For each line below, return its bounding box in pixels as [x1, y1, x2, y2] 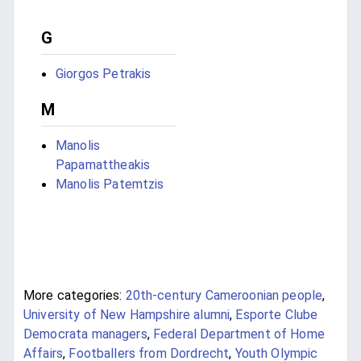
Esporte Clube [235, 307, 318, 323]
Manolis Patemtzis [56, 176, 164, 193]
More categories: [23, 288, 122, 304]
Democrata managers [23, 326, 147, 342]
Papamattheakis [56, 157, 151, 173]
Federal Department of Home [153, 326, 325, 342]
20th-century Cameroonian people [125, 288, 323, 304]
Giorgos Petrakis [56, 66, 151, 82]
